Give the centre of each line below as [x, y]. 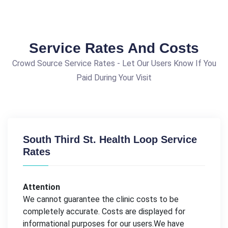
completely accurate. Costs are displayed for [104, 211]
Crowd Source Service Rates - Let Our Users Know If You [114, 63]
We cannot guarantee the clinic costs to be [101, 199]
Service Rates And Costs [114, 48]
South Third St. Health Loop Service [110, 139]
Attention [41, 187]
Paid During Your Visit [114, 77]
